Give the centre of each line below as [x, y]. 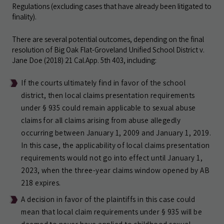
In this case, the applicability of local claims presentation [115, 145]
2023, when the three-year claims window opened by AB [115, 170]
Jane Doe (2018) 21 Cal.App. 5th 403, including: [84, 60]
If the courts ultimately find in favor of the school [103, 82]
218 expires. [41, 182]
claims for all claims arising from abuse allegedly [101, 120]
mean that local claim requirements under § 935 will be [112, 211]
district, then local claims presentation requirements [108, 95]
